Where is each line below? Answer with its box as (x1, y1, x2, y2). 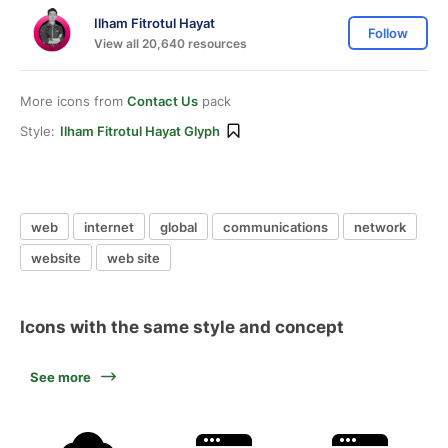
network (354, 218, 406, 235)
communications (223, 218, 328, 235)
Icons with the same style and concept (20, 317, 344, 337)
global (160, 218, 197, 235)
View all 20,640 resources (94, 35, 247, 51)
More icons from (20, 93, 127, 109)
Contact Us (127, 93, 198, 109)
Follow (368, 25, 408, 41)
